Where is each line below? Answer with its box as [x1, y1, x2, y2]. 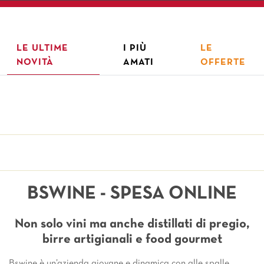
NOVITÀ [16, 58, 54, 67]
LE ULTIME [16, 44, 68, 52]
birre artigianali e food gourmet [42, 233, 222, 245]
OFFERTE [200, 58, 246, 67]
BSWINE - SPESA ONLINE [27, 185, 237, 202]
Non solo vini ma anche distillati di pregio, [15, 218, 249, 230]
